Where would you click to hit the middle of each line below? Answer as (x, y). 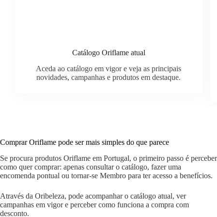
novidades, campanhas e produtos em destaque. (109, 77)
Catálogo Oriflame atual (108, 52)
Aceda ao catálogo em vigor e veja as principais (109, 68)
